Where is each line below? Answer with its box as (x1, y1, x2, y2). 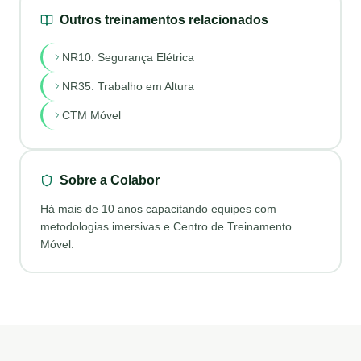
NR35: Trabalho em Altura (61, 79, 194, 93)
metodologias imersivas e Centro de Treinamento (39, 219, 292, 233)
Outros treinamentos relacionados (59, 12, 268, 27)
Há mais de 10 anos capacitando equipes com (39, 201, 276, 215)
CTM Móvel (61, 108, 121, 122)
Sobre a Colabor (59, 172, 160, 187)
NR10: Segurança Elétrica (61, 50, 194, 64)
